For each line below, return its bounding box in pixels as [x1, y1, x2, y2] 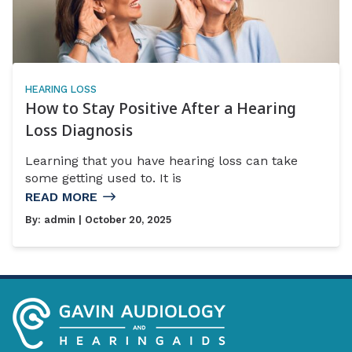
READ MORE [25, 189, 97, 204]
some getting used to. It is [25, 170, 181, 185]
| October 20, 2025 [75, 213, 171, 225]
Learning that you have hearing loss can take [25, 152, 298, 168]
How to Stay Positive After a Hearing [25, 97, 296, 119]
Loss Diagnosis [25, 119, 133, 141]
